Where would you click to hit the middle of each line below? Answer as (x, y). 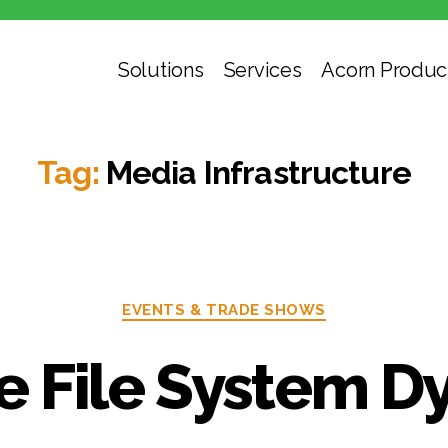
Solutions (161, 70)
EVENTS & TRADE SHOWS (224, 310)
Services (262, 70)
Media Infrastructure (258, 172)
